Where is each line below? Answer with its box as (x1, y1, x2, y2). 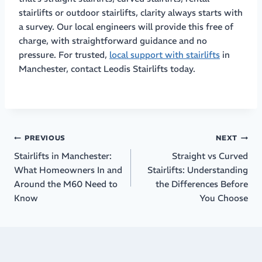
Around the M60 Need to (14, 178, 118, 189)
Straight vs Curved (172, 150, 248, 161)
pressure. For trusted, (19, 49, 109, 60)
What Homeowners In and (14, 164, 122, 175)
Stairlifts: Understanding (147, 164, 248, 175)
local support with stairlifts (109, 49, 220, 60)
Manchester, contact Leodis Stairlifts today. (19, 63, 195, 74)
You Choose (199, 192, 248, 204)
